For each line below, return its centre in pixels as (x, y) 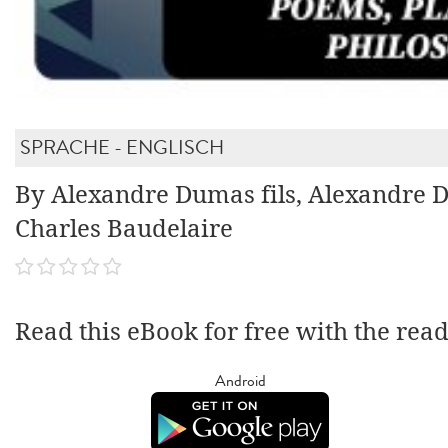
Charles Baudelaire (124, 229)
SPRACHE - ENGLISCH (122, 148)
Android (240, 381)
